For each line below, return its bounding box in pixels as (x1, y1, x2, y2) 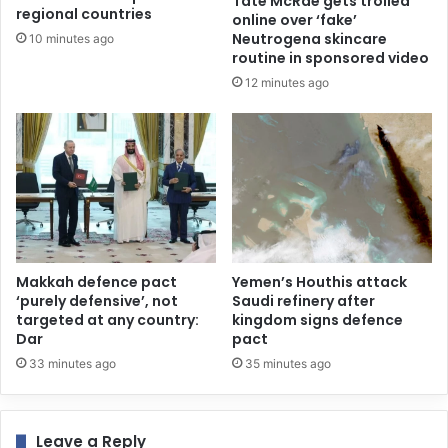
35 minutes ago (245, 356, 331, 372)
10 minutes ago (29, 31, 114, 47)
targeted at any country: (16, 310, 199, 331)
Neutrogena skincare (232, 29, 387, 50)
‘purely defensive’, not (16, 291, 178, 312)
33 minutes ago (29, 356, 116, 372)
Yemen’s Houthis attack (232, 272, 407, 293)
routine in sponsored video (232, 48, 429, 69)
